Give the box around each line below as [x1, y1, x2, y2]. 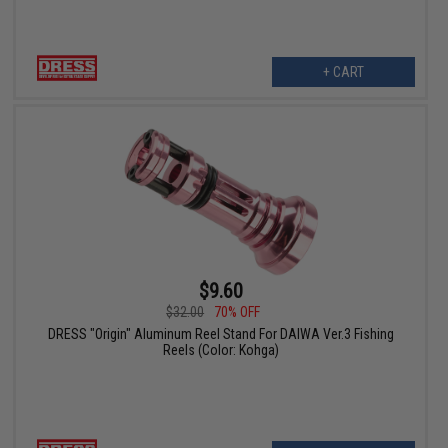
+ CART [322, 64, 364, 81]
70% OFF [214, 304, 261, 321]
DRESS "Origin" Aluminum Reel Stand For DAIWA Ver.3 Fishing [47, 326, 394, 343]
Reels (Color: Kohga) [162, 342, 279, 359]
